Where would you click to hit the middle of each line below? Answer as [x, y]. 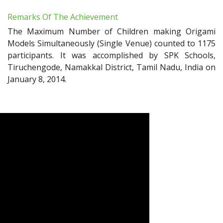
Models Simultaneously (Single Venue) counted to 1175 [111, 44]
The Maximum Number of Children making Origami [111, 32]
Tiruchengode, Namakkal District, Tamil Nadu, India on [111, 67]
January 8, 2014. [37, 79]
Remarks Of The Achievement [63, 17]
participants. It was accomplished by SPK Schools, [111, 56]
